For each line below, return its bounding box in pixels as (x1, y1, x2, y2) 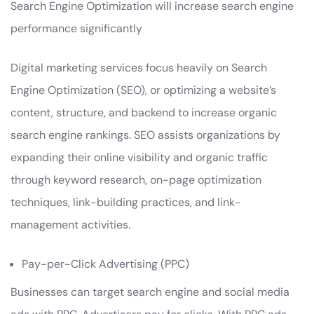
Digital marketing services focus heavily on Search (11, 60, 267, 75)
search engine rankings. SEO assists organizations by (11, 128, 280, 142)
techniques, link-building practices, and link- (11, 195, 241, 210)
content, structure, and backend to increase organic (11, 105, 277, 120)
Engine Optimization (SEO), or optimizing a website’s (11, 83, 276, 97)
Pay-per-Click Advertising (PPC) (22, 257, 189, 271)
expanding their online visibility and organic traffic (11, 150, 268, 165)
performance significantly (11, 21, 142, 36)
